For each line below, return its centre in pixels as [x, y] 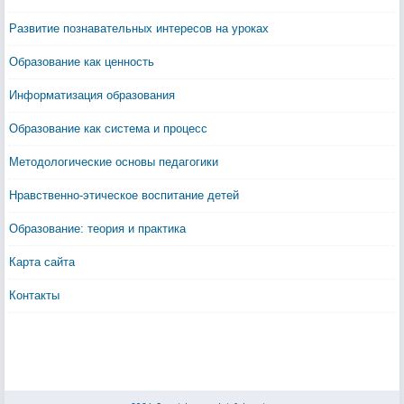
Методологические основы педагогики [114, 162]
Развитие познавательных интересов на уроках [139, 28]
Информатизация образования [92, 95]
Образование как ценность [82, 62]
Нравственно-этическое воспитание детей [124, 195]
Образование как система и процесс [108, 129]
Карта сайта [42, 262]
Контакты [34, 295]
